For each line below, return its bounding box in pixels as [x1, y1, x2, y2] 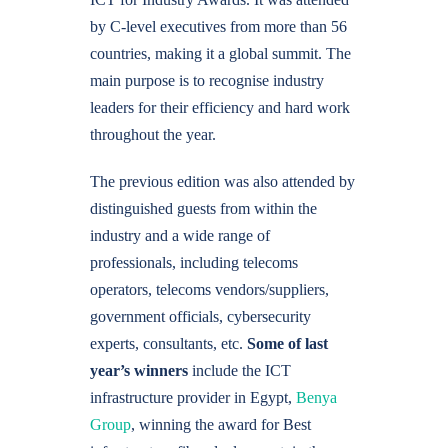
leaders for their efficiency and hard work [90, 99, 350, 116]
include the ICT [188, 362, 291, 379]
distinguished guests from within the [90, 200, 317, 217]
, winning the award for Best [131, 416, 311, 433]
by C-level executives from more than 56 [90, 18, 347, 35]
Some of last [247, 335, 328, 352]
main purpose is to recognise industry [90, 72, 324, 89]
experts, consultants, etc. [90, 335, 247, 352]
